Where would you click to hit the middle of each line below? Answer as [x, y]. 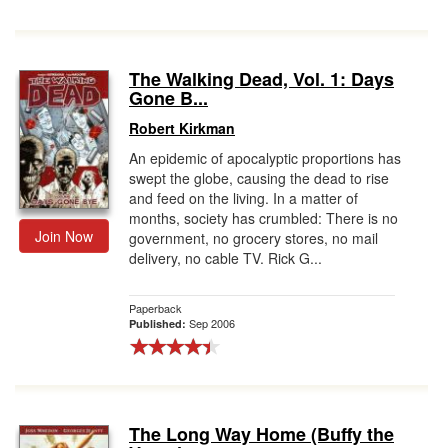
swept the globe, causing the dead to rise [259, 178]
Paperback [155, 308]
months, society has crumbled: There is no [263, 218]
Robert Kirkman [182, 128]
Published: [159, 323]
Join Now [64, 236]
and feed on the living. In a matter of [243, 198]
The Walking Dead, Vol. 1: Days [261, 79]
